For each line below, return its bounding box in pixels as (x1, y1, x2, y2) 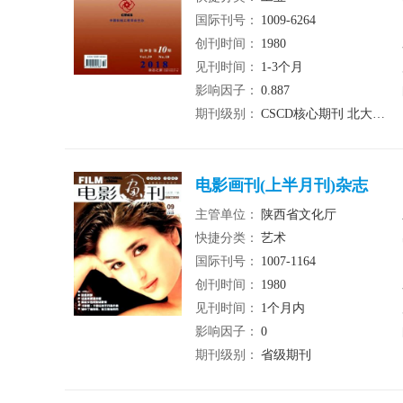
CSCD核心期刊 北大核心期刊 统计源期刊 (261, 107, 372, 121)
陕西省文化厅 (261, 208, 336, 221)
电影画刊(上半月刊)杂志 (195, 176, 368, 194)
